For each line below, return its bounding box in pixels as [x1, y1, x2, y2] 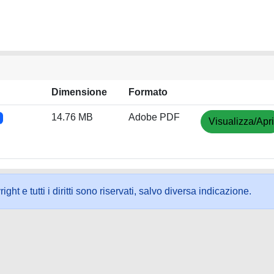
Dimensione [51, 87, 107, 97]
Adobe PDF [128, 112, 180, 122]
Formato [128, 87, 168, 97]
